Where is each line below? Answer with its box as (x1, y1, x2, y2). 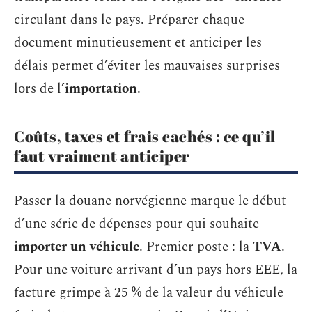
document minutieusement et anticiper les (14, 32, 262, 53)
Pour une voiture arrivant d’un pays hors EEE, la (14, 260, 297, 280)
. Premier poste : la (139, 237, 253, 257)
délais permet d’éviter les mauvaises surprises (14, 55, 280, 76)
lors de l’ (14, 78, 65, 99)
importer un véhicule (14, 237, 139, 257)
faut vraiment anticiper (14, 145, 190, 166)
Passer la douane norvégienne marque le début (14, 191, 286, 211)
